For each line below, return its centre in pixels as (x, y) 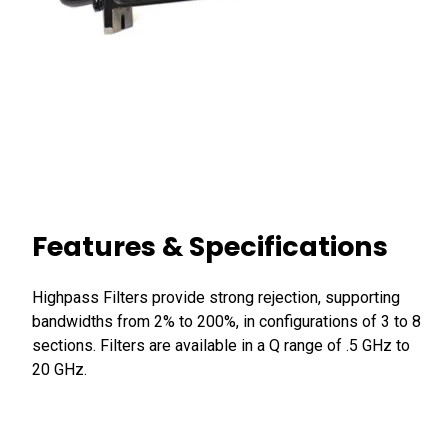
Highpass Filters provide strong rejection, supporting (216, 297)
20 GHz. (59, 369)
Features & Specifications (210, 246)
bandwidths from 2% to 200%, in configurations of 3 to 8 (226, 321)
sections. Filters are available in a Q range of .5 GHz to (221, 345)
